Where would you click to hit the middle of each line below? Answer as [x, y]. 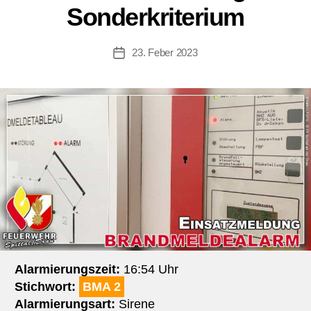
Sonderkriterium [155, 17]
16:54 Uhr [149, 270]
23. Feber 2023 [165, 53]
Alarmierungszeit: [67, 270]
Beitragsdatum [150, 53]
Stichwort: [45, 287]
